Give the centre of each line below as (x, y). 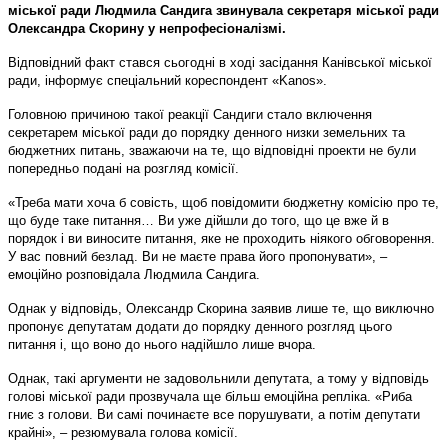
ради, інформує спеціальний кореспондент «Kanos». (167, 80)
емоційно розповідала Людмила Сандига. (134, 274)
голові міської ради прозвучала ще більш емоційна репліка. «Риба (210, 396)
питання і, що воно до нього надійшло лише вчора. (162, 344)
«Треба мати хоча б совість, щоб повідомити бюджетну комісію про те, (223, 202)
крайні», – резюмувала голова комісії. (123, 432)
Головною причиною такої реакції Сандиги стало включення (190, 114)
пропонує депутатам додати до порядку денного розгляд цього (200, 326)
